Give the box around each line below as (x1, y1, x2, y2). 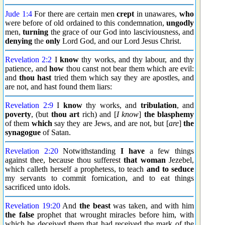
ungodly (166, 19, 194, 27)
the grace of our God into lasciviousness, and (48, 28, 194, 36)
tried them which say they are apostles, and (51, 73, 194, 82)
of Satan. (41, 128, 71, 137)
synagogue (5, 128, 41, 137)
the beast (79, 201, 110, 210)
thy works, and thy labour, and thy (78, 55, 194, 64)
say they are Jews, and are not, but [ (52, 119, 169, 128)
